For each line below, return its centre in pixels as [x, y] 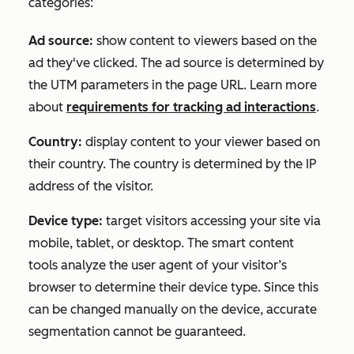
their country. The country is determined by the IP [172, 164]
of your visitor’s [240, 265]
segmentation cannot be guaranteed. [137, 331]
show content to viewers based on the [207, 41]
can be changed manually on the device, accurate [173, 309]
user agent [162, 265]
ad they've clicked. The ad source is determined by [176, 63]
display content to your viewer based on [203, 142]
